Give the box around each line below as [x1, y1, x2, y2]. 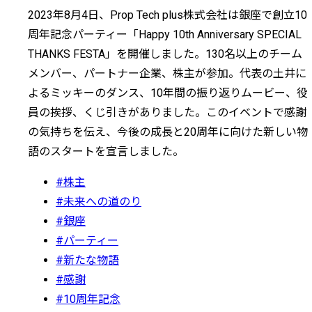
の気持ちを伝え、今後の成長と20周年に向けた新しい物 [28, 125, 308, 139]
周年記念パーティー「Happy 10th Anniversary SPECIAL [28, 27, 302, 41]
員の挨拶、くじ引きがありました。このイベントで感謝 [28, 105, 306, 119]
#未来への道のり [56, 194, 141, 208]
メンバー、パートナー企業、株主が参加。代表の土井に [28, 66, 306, 80]
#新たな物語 [56, 253, 119, 267]
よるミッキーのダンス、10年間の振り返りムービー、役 [28, 86, 308, 100]
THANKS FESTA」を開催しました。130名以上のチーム [28, 47, 302, 61]
